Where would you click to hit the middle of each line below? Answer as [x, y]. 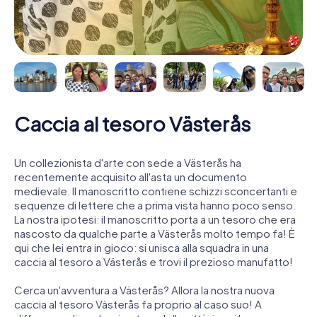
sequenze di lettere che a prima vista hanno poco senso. [155, 204]
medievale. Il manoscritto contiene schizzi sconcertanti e [156, 190]
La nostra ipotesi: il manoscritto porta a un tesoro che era [155, 219]
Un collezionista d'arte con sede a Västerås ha [128, 162]
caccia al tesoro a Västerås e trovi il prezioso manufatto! [154, 261]
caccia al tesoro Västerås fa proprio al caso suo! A [138, 304]
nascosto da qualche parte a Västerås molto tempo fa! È [155, 233]
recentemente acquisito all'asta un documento [131, 176]
